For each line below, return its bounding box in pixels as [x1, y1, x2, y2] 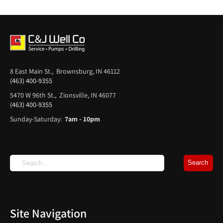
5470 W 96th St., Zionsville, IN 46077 [10, 90, 116, 100]
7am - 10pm [65, 114, 100, 123]
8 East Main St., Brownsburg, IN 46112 [10, 66, 120, 76]
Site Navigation [10, 205, 87, 221]
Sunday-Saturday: [10, 114, 65, 123]
